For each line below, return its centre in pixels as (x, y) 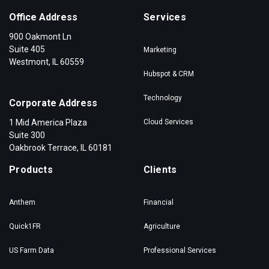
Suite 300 (27, 135)
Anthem (22, 203)
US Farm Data (32, 251)
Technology (163, 98)
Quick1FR (25, 227)
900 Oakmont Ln (40, 37)
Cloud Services (168, 122)
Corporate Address (53, 103)
